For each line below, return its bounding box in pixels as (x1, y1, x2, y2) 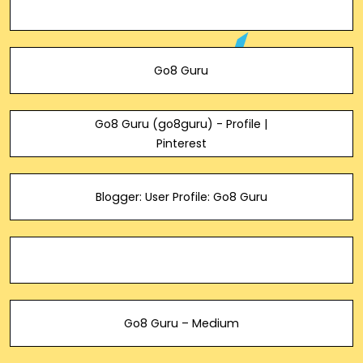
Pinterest (156, 135, 207, 152)
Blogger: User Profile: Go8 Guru (95, 189, 267, 205)
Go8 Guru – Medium (123, 315, 239, 331)
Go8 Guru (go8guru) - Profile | (95, 116, 268, 132)
